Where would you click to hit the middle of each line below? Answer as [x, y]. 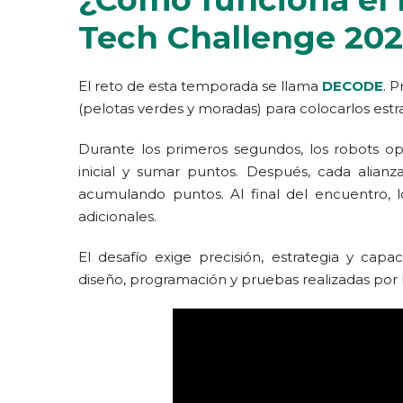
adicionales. [117, 216]
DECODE [353, 86]
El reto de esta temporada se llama [200, 86]
